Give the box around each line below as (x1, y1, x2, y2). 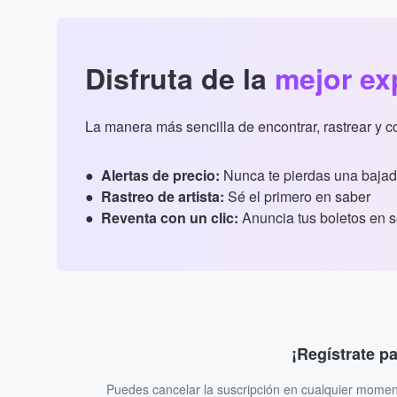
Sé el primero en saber (224, 186, 370, 206)
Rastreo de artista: (101, 186, 224, 206)
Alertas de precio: (101, 165, 220, 185)
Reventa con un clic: (101, 207, 238, 228)
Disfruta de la (85, 58, 275, 98)
